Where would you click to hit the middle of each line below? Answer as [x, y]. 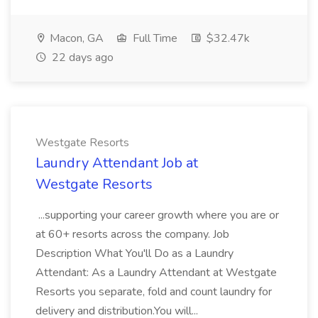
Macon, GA [75, 38]
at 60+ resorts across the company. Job [132, 234]
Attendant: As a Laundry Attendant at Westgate [156, 273]
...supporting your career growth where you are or [157, 215]
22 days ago [81, 57]
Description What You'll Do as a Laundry [135, 253]
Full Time [154, 38]
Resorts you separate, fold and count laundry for [154, 292]
